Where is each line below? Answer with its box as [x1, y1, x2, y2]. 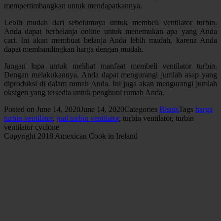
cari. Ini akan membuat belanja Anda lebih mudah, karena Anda [4, 36, 217, 44]
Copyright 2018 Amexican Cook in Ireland [4, 131, 138, 140]
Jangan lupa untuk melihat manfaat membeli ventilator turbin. [4, 61, 217, 70]
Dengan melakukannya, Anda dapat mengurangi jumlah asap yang [4, 70, 217, 79]
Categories [124, 105, 157, 113]
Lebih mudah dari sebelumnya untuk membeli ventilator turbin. [4, 18, 217, 27]
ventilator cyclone [4, 122, 59, 131]
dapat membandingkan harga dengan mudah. [4, 44, 144, 53]
